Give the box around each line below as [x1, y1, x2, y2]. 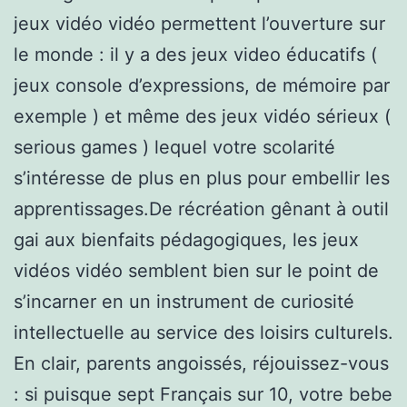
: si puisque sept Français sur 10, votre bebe [14, 382, 392, 405]
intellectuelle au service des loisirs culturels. [14, 321, 393, 343]
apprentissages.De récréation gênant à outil [14, 197, 389, 220]
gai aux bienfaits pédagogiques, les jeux [14, 228, 359, 251]
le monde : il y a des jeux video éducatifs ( [14, 43, 377, 65]
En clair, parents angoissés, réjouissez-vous [14, 352, 389, 374]
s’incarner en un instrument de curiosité [14, 290, 354, 313]
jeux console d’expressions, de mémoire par [14, 74, 390, 96]
